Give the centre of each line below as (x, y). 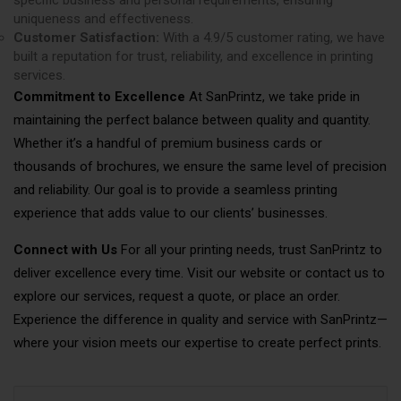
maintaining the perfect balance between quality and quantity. (192, 119)
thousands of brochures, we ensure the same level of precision (200, 166)
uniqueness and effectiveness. (103, 18)
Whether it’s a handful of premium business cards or (168, 143)
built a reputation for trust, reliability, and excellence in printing (193, 56)
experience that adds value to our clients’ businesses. (171, 213)
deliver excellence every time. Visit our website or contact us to (199, 273)
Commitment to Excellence (99, 96)
